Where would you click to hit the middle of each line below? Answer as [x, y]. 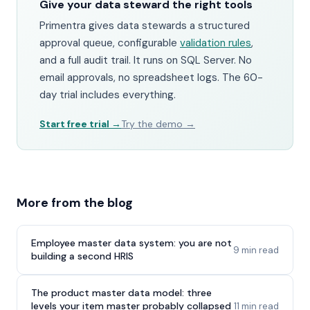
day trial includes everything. [108, 95]
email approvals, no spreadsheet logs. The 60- [151, 77]
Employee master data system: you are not [131, 243]
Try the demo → [158, 124]
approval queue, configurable [110, 43]
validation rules [216, 43]
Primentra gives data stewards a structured [145, 26]
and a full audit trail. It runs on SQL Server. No [146, 60]
